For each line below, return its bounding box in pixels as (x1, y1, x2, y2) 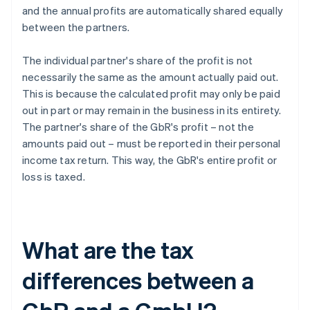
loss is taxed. (22, 170, 85, 184)
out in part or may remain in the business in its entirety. (22, 103, 282, 118)
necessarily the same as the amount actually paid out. (22, 70, 279, 84)
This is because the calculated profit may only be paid (22, 86, 280, 101)
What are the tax (22, 235, 194, 265)
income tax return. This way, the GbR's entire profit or (22, 153, 277, 167)
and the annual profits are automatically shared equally (22, 3, 284, 18)
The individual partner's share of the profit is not (22, 53, 253, 68)
